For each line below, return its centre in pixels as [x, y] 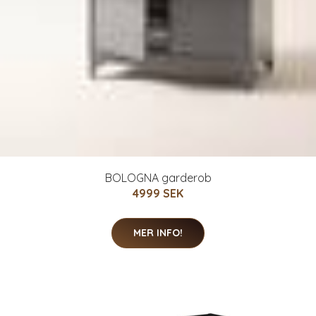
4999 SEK [158, 193]
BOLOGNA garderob [158, 177]
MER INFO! [158, 232]
